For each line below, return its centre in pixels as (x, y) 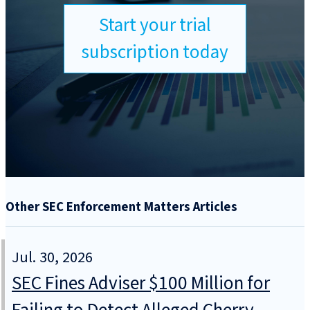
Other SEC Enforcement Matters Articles (121, 207)
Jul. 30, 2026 (52, 258)
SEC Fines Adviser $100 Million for (141, 284)
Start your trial (155, 25)
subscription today (155, 52)
